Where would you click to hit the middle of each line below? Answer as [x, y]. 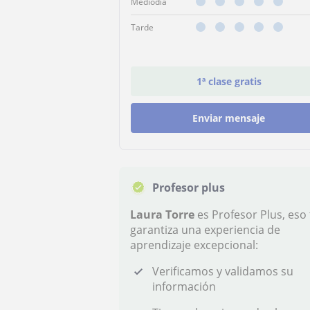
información [184, 286]
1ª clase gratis [229, 81]
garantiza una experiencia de [205, 230]
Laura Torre [162, 215]
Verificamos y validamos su [223, 271]
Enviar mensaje [229, 118]
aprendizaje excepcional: [194, 245]
